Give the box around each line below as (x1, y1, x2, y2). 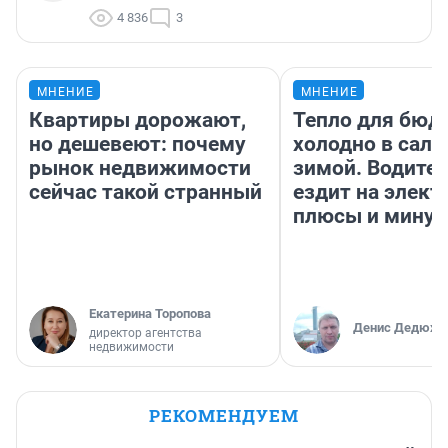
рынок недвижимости (29, 156, 251, 181)
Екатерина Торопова (89, 306, 211, 322)
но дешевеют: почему (29, 132, 246, 157)
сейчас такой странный (29, 180, 262, 205)
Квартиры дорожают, (29, 108, 246, 133)
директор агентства (89, 326, 202, 341)
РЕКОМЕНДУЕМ (149, 404, 299, 428)
